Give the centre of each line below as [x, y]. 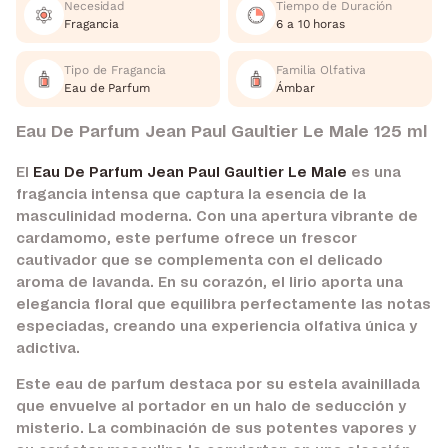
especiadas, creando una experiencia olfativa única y [216, 326]
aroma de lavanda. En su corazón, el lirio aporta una [209, 282]
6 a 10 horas [310, 24]
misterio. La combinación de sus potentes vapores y [216, 428]
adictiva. [48, 348]
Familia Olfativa [321, 70]
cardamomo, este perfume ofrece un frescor [186, 238]
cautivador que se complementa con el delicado [199, 260]
